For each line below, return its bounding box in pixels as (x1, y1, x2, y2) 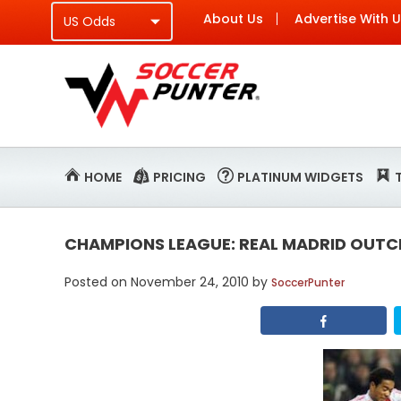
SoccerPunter (271, 275, 345, 290)
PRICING (153, 168, 206, 186)
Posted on (64, 273, 127, 291)
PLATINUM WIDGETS (237, 168, 363, 186)
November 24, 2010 (131, 273, 249, 291)
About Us (203, 10, 263, 28)
